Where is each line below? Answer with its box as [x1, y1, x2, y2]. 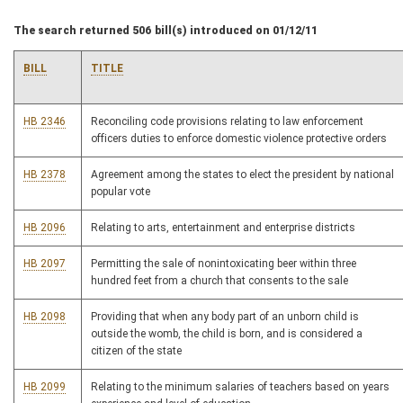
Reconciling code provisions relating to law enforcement [91, 115, 363, 128]
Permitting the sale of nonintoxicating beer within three [91, 257, 356, 270]
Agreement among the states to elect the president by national [91, 168, 394, 181]
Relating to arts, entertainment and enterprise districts [91, 221, 355, 234]
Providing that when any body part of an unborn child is [91, 310, 359, 323]
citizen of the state [91, 345, 182, 357]
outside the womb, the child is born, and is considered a [91, 327, 363, 340]
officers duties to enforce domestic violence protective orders [91, 132, 387, 145]
